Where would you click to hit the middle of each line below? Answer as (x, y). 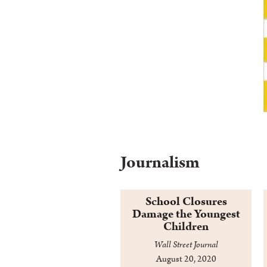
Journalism (160, 163)
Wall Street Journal (186, 245)
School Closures (186, 202)
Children (186, 227)
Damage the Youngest (186, 214)
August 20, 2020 (186, 259)
